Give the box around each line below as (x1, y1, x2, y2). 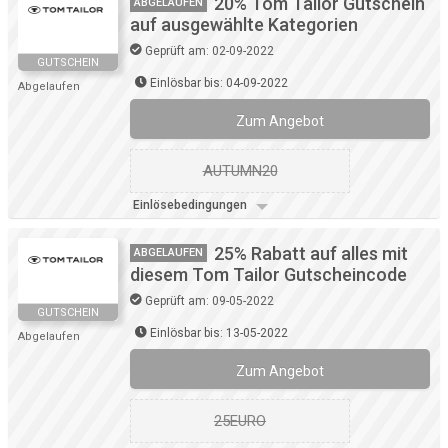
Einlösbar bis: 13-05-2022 (150, 326, 288, 341)
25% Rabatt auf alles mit (214, 243, 408, 265)
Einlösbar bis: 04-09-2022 (150, 76, 288, 91)
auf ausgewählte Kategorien (130, 14, 358, 36)
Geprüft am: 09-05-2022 (145, 294, 274, 309)
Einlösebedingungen (133, 198, 250, 213)
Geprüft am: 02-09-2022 (145, 44, 274, 59)
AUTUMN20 (202, 162, 278, 181)
